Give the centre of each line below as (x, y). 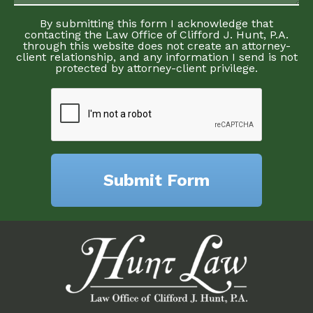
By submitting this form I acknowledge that (156, 24)
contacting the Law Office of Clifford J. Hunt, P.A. (156, 35)
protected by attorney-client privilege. (156, 68)
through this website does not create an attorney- (156, 46)
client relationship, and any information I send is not (156, 57)
